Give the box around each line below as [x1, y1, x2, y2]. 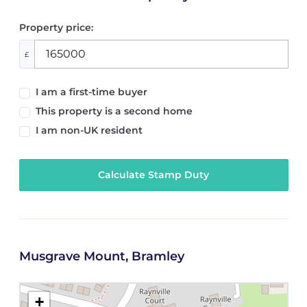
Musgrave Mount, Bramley [19, 249, 184, 265]
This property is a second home [35, 104, 193, 117]
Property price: [19, 21, 93, 34]
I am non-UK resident [35, 123, 143, 136]
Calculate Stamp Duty [98, 169, 209, 182]
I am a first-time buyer [35, 85, 147, 98]
